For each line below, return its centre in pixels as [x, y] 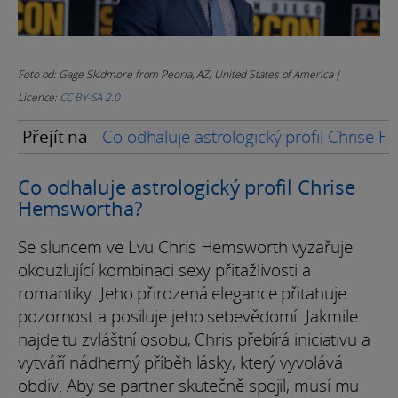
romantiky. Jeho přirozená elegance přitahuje [182, 294]
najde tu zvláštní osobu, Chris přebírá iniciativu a [194, 340]
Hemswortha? [80, 208]
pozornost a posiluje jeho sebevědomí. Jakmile [188, 317]
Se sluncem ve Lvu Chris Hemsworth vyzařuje [185, 247]
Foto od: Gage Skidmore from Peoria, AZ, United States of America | [179, 75]
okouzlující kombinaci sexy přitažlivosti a [164, 271]
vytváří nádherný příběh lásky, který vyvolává [180, 363]
